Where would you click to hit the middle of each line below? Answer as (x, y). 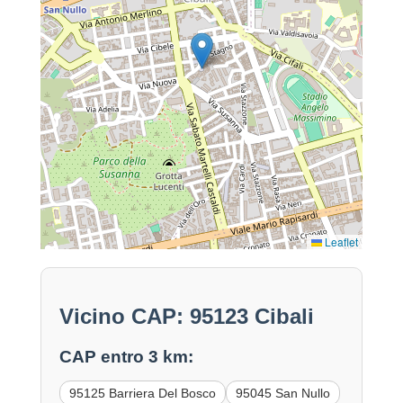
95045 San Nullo (282, 394)
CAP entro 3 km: (126, 357)
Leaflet (340, 242)
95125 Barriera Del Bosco (142, 394)
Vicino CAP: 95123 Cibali (186, 317)
